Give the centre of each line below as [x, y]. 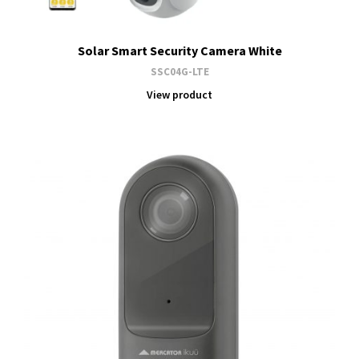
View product [179, 95]
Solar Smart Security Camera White [179, 50]
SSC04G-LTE [179, 72]
